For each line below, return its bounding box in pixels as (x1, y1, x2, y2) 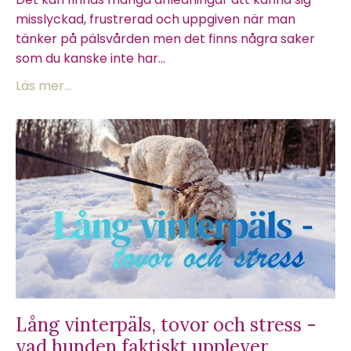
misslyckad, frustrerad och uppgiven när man (16, 9, 295, 28)
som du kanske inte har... (16, 49, 165, 67)
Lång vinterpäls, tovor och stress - (16, 313, 317, 337)
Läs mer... (16, 76, 71, 95)
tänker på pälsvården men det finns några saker (16, 29, 315, 48)
